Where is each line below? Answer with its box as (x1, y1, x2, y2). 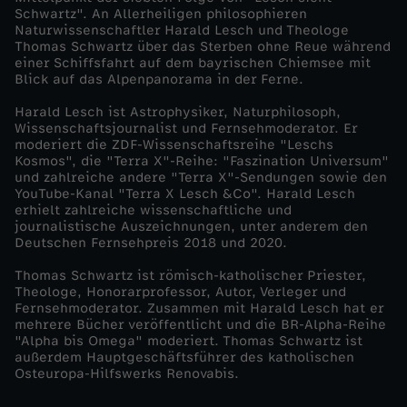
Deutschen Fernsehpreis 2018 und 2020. (15, 234, 287, 251)
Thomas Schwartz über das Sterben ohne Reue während (15, 38, 391, 55)
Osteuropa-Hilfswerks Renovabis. (15, 365, 239, 382)
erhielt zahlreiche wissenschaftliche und (15, 202, 292, 218)
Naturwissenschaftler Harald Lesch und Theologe (15, 22, 349, 38)
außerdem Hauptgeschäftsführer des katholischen (15, 349, 354, 365)
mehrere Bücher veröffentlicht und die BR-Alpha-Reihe (15, 316, 386, 333)
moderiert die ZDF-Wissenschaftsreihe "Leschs (15, 136, 333, 153)
